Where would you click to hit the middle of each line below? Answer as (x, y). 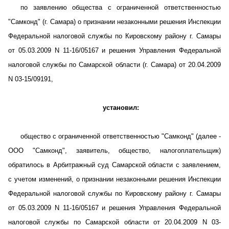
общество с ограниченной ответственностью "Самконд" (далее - (121, 136)
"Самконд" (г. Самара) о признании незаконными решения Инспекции (114, 22)
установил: (121, 108)
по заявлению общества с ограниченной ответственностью (121, 7)
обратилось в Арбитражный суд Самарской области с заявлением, (114, 165)
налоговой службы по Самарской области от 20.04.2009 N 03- (114, 222)
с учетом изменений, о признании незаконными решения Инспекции (114, 179)
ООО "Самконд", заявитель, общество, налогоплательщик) (114, 151)
